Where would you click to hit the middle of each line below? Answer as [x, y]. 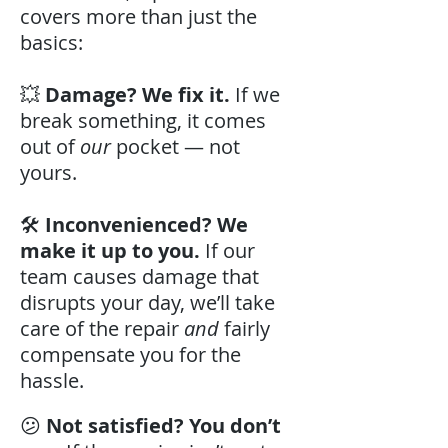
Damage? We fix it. [137, 94]
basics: [51, 42]
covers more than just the [138, 16]
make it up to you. [110, 250]
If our [227, 250]
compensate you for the [130, 354]
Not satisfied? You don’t [163, 425]
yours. [48, 172]
